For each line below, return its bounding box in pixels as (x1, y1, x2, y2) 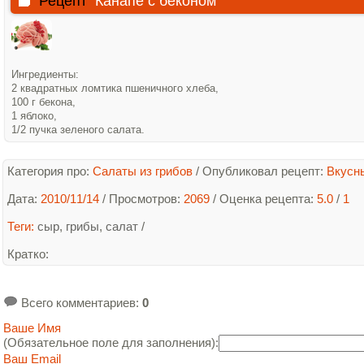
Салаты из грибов (93, 164, 193, 178)
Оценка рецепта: (219, 192, 317, 206)
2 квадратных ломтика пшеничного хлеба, (11, 82, 222, 94)
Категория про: (7, 164, 93, 178)
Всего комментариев (18, 296, 136, 310)
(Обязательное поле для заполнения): (3, 336, 219, 349)
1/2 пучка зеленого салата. (11, 123, 145, 136)
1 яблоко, (11, 110, 60, 122)
